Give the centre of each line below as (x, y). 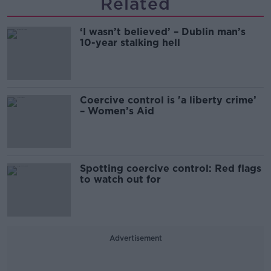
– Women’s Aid (117, 111)
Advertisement (135, 238)
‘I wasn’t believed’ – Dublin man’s (163, 32)
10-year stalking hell (130, 43)
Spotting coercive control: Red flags (171, 168)
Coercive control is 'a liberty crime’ (168, 100)
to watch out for (120, 179)
